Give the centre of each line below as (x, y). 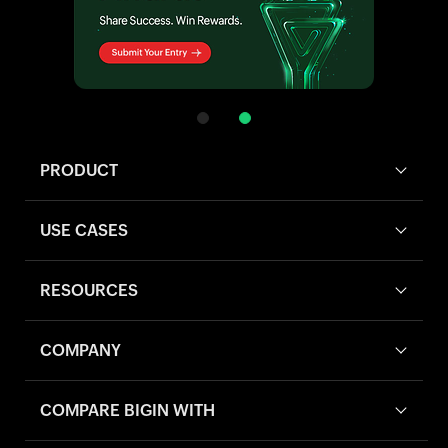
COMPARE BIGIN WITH (127, 410)
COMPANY (80, 350)
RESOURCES (89, 290)
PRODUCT (79, 170)
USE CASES (84, 230)
